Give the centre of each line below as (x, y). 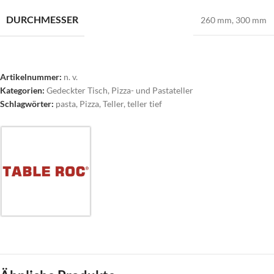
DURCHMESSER (42, 19)
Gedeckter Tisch (77, 90)
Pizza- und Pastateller (152, 90)
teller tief (145, 104)
